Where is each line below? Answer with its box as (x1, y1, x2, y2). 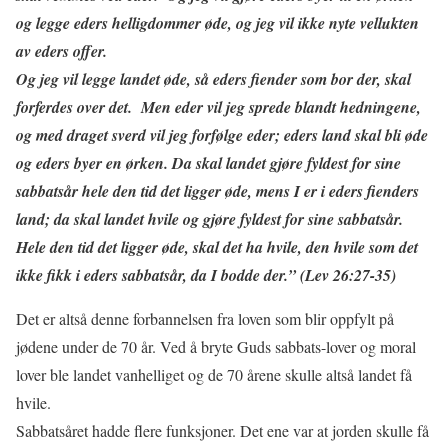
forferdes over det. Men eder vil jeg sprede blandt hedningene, (16, 95, 421, 118)
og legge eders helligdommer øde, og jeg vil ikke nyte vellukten (16, 11, 419, 34)
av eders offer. (16, 39, 112, 62)
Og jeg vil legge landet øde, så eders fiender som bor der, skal (16, 67, 411, 90)
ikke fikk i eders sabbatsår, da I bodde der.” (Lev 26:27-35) (16, 263, 396, 286)
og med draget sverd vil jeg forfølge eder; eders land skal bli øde (16, 123, 428, 146)
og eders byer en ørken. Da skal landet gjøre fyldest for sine (16, 151, 401, 174)
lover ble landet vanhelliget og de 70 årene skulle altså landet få (16, 363, 412, 385)
